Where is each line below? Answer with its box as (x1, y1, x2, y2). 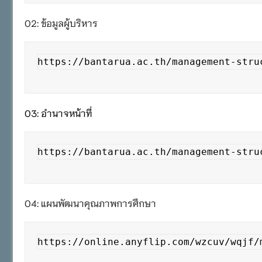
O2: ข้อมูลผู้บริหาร (25, 16, 98, 29)
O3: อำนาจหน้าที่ (25, 106, 92, 119)
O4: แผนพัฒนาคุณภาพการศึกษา (25, 196, 156, 209)
